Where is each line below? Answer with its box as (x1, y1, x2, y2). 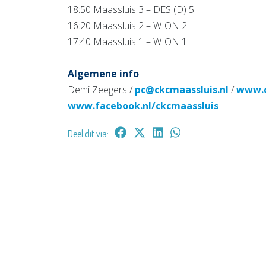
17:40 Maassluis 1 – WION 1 (68, 34, 187, 48)
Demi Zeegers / (68, 83, 135, 96)
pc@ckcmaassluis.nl (135, 83, 229, 96)
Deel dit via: (68, 127, 109, 140)
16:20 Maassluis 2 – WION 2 (68, 18, 187, 32)
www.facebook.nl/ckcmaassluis (68, 99, 218, 112)
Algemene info (68, 66, 141, 80)
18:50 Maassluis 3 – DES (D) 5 (68, 2, 194, 16)
